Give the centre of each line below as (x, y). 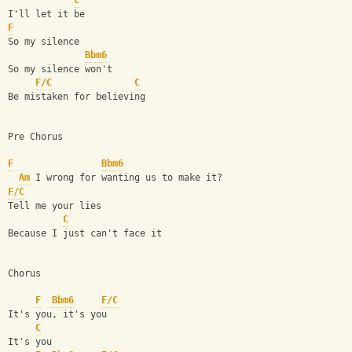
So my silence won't (60, 70)
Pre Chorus (35, 137)
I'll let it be (46, 15)
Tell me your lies (55, 206)
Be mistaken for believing (77, 97)
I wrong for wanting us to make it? (126, 178)
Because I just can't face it (85, 234)
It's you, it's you (57, 315)
